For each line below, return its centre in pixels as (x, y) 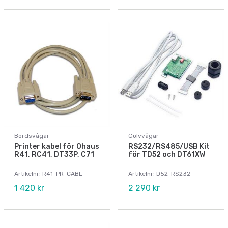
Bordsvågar (32, 136)
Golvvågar (144, 136)
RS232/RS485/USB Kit (169, 147)
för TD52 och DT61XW (167, 155)
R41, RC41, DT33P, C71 (54, 155)
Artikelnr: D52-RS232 (159, 174)
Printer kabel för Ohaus (57, 147)
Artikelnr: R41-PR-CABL (48, 174)
